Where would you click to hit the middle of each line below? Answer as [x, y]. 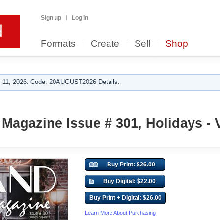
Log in [80, 18]
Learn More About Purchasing [120, 213]
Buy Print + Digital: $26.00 [125, 198]
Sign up [51, 18]
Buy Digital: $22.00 [129, 181]
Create [105, 43]
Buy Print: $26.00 [131, 165]
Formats [58, 43]
